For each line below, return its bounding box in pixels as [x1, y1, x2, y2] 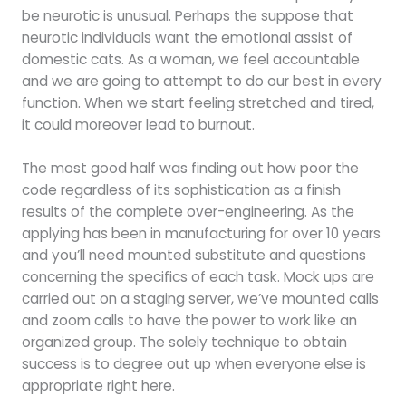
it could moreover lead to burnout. [21, 114, 255, 134]
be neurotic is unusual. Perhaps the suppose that [21, 5, 353, 25]
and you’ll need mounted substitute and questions [21, 246, 366, 266]
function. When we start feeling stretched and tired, [21, 92, 374, 112]
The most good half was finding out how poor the [21, 159, 359, 179]
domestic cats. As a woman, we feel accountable [21, 49, 360, 69]
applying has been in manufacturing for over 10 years [21, 224, 381, 244]
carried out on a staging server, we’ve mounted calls [21, 289, 379, 309]
